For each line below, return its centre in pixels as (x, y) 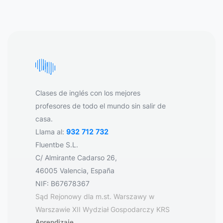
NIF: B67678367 (62, 183)
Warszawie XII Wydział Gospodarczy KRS (103, 209)
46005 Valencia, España (75, 170)
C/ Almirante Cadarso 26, (76, 158)
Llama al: (51, 132)
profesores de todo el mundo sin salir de (101, 106)
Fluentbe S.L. (57, 145)
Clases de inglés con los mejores (88, 93)
